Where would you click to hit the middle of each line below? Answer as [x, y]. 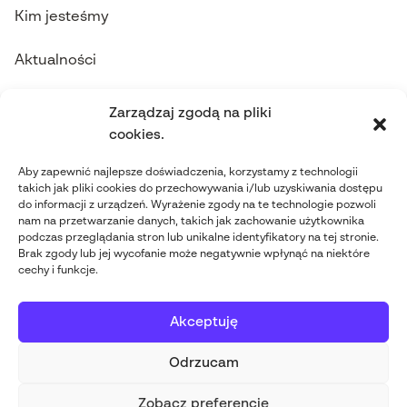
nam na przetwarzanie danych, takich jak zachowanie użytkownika [191, 222]
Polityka [179, 392]
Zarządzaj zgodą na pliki [190, 113]
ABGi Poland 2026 [78, 392]
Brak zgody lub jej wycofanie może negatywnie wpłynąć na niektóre [194, 254]
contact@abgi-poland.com [108, 149]
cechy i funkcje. [58, 271]
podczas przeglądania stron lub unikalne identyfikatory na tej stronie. [199, 238]
